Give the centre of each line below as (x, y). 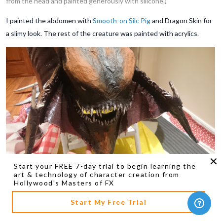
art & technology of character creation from (97, 174)
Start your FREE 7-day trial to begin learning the (105, 166)
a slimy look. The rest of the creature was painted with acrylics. (102, 34)
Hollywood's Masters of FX (64, 183)
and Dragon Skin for (181, 21)
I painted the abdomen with (49, 21)
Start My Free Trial (109, 202)
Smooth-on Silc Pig (122, 21)
